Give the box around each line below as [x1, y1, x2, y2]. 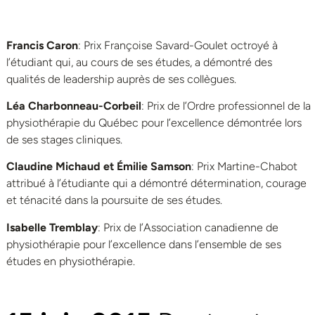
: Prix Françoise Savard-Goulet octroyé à [78, 38, 278, 52]
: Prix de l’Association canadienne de [98, 220, 278, 234]
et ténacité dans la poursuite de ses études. [6, 193, 222, 207]
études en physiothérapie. [6, 254, 135, 268]
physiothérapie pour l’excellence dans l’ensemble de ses [6, 237, 281, 251]
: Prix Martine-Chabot [191, 160, 297, 174]
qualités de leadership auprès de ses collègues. [6, 72, 236, 86]
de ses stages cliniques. [6, 132, 122, 146]
